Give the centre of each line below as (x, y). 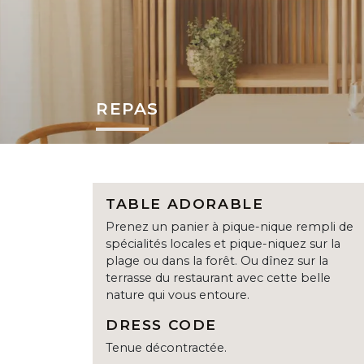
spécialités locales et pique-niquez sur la (223, 244)
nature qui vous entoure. (178, 295)
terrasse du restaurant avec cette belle (218, 278)
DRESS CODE (161, 325)
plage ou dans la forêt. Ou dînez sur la (217, 261)
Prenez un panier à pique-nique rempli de (230, 227)
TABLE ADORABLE (185, 204)
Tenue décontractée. (166, 348)
